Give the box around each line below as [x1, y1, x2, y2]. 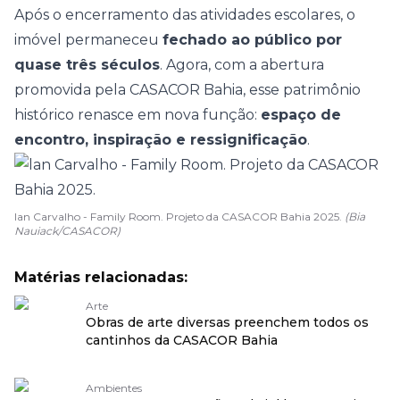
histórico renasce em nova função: [14, 106, 261, 123]
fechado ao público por [162, 31, 342, 48]
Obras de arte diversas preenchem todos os [86, 314, 369, 330]
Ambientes [86, 381, 142, 395]
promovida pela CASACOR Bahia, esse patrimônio [14, 81, 361, 98]
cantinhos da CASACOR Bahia [86, 332, 281, 348]
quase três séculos [14, 56, 160, 73]
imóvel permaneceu [14, 31, 162, 48]
